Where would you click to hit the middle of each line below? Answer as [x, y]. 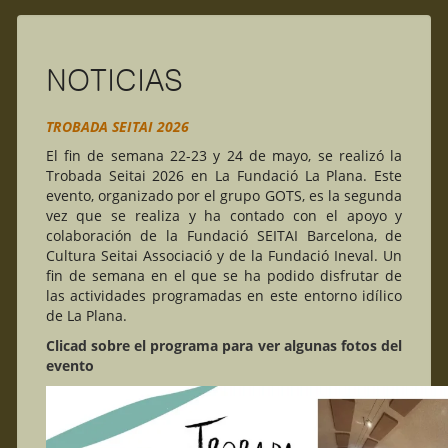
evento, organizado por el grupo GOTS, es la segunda [224, 195]
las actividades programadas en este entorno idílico [224, 295]
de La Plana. [86, 315]
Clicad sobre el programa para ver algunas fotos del [224, 345]
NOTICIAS [114, 79]
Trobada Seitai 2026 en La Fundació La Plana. [206, 175]
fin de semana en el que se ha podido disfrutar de [224, 275]
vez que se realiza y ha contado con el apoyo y [224, 215]
